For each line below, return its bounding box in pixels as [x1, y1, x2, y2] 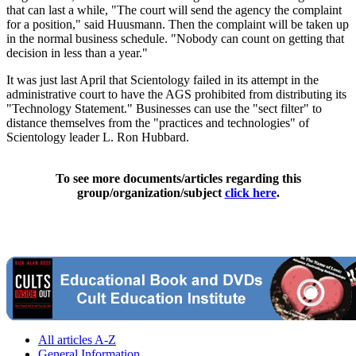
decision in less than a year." [6, 45, 148, 60]
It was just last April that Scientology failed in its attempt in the [6, 72, 319, 87]
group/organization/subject [76, 185, 225, 199]
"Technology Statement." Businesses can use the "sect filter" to [6, 101, 322, 115]
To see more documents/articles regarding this [55, 171, 301, 185]
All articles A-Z [38, 332, 116, 346]
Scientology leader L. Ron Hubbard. [6, 130, 189, 144]
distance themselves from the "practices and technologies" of [6, 115, 309, 130]
